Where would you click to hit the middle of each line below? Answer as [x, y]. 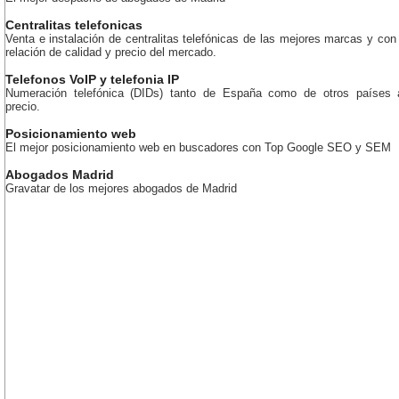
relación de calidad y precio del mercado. [111, 52]
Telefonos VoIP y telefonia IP [92, 79]
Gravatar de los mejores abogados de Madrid [121, 188]
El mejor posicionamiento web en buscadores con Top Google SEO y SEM [198, 147]
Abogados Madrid [60, 175]
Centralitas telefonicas [74, 25]
